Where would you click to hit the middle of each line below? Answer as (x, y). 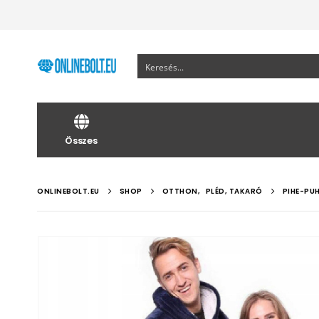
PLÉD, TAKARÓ (234, 191)
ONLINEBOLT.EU (68, 191)
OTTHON (180, 191)
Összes (81, 141)
